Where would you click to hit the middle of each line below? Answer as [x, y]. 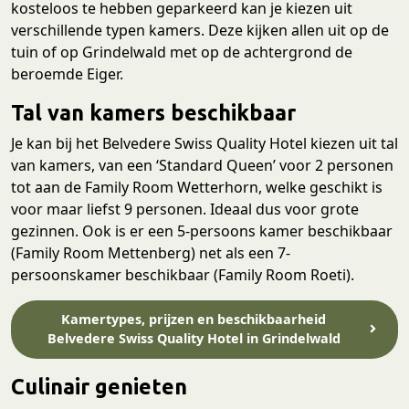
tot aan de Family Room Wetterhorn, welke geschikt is [197, 188]
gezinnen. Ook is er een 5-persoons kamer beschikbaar [202, 231]
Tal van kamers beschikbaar [153, 113]
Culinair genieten [99, 386]
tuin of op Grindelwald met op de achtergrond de [182, 52]
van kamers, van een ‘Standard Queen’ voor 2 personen [202, 166]
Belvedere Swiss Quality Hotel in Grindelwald [194, 338]
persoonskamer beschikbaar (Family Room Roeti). [183, 275]
